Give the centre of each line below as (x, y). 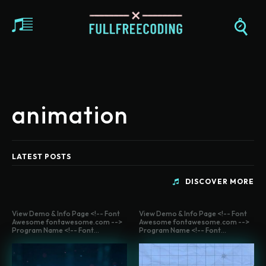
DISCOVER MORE (220, 182)
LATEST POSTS (42, 157)
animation (70, 115)
